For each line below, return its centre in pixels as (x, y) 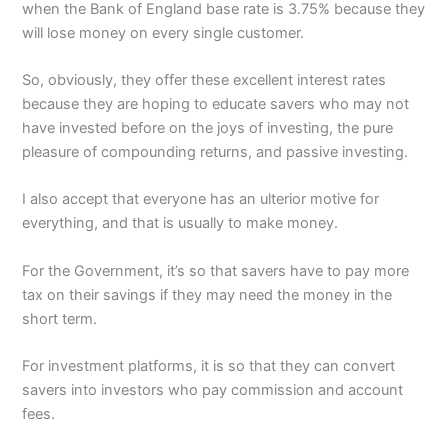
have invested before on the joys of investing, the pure (208, 127)
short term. (60, 318)
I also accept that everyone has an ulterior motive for (201, 199)
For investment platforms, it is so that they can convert (209, 366)
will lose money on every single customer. (163, 32)
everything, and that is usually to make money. (180, 223)
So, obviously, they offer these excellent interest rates (204, 79)
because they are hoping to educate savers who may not (216, 103)
